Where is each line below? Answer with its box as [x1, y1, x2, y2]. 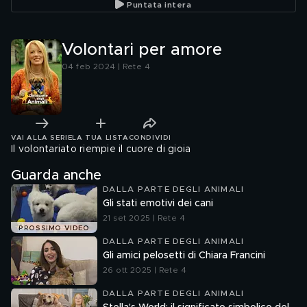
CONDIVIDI [128, 134, 171, 141]
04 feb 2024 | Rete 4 [62, 62, 150, 71]
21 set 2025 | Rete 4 [103, 214, 185, 222]
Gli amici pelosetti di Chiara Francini [103, 251, 265, 260]
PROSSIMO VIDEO [19, 225, 90, 232]
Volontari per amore [62, 42, 222, 58]
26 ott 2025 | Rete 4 [103, 266, 186, 274]
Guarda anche [11, 169, 101, 182]
